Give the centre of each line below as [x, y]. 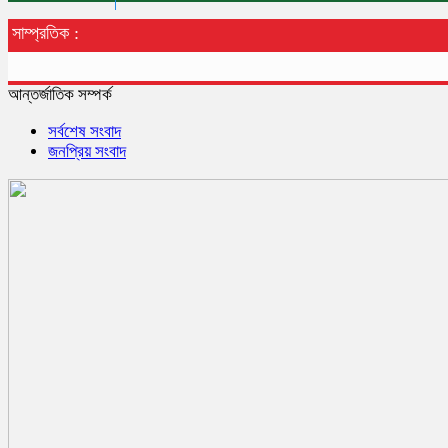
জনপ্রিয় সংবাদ [87, 151]
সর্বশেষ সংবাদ [84, 131]
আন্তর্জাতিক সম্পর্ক [60, 94]
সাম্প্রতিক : [45, 32]
